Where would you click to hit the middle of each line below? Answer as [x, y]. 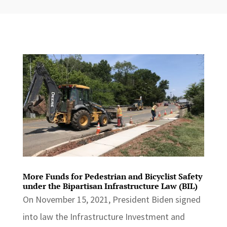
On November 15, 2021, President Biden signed [111, 199]
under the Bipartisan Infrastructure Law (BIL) [110, 186]
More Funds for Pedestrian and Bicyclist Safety [112, 176]
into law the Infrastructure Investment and [104, 216]
